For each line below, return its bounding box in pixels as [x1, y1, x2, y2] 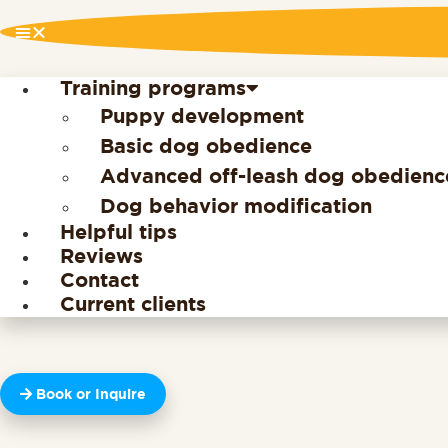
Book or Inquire [36, 385, 146, 404]
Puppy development [100, 103, 304, 130]
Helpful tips [60, 219, 177, 246]
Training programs [60, 75, 246, 102]
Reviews [60, 243, 143, 270]
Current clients [60, 291, 206, 318]
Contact [60, 267, 139, 294]
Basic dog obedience [100, 133, 312, 160]
